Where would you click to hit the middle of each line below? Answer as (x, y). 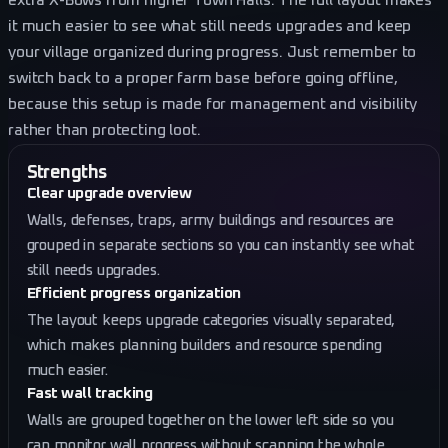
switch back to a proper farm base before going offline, (203, 78)
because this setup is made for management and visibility (213, 104)
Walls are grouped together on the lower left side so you (210, 420)
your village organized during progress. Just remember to (212, 52)
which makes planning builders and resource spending (204, 345)
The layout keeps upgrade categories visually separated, (211, 320)
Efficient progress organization (134, 293)
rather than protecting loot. (104, 130)
